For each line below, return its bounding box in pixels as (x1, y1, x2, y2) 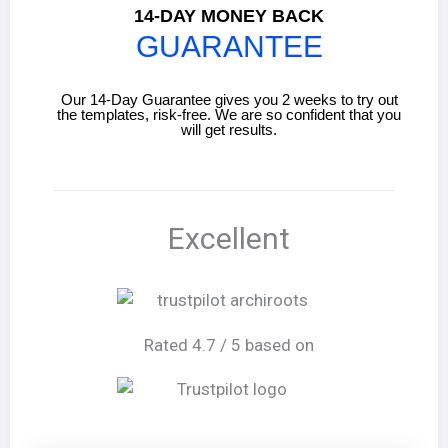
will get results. (181, 121, 277, 139)
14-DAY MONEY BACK (134, 5, 324, 26)
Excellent (168, 221, 290, 257)
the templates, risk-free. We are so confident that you (57, 106, 401, 124)
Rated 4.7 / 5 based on (144, 334, 314, 355)
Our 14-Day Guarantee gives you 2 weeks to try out (60, 91, 398, 109)
